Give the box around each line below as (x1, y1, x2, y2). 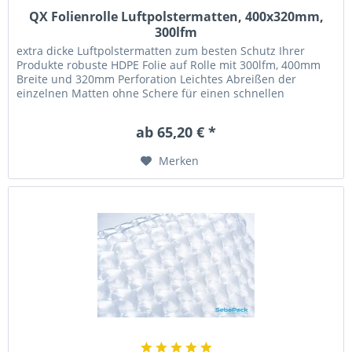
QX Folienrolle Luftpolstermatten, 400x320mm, (28, 8, 324, 26)
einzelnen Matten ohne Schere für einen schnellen (16, 86, 285, 101)
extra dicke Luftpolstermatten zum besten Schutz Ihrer (16, 43, 306, 59)
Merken (159, 153, 200, 169)
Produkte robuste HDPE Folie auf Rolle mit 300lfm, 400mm (16, 57, 321, 73)
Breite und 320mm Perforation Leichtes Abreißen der (16, 71, 297, 87)
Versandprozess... (16, 100, 111, 115)
